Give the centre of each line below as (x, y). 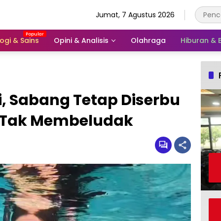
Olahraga (148, 40)
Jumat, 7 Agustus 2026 (135, 15)
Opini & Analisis (81, 40)
